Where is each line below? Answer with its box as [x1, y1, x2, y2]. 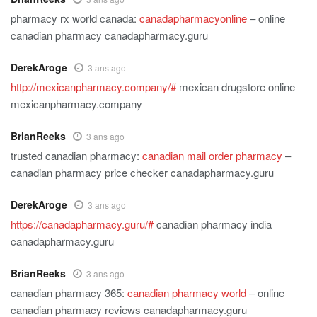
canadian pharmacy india [154, 217, 272, 232]
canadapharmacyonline [139, 11, 247, 26]
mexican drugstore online [176, 79, 295, 95]
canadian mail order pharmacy [142, 148, 282, 163]
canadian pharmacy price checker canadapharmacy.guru [11, 165, 274, 180]
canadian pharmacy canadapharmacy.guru [11, 28, 208, 43]
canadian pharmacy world [127, 285, 246, 301]
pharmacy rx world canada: [11, 11, 139, 26]
